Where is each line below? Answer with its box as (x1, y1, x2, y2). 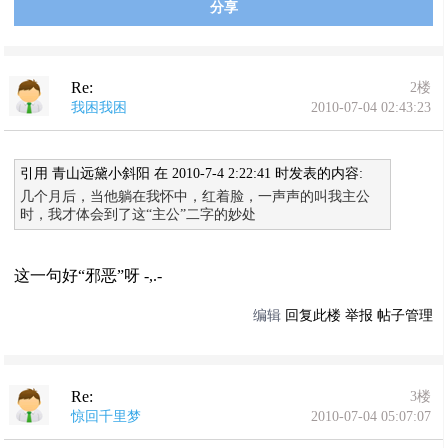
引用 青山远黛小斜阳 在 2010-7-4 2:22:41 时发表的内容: (20, 165, 364, 181)
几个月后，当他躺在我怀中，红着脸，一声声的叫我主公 (20, 188, 371, 204)
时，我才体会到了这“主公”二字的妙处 (20, 206, 257, 222)
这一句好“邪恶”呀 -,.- (14, 266, 163, 284)
